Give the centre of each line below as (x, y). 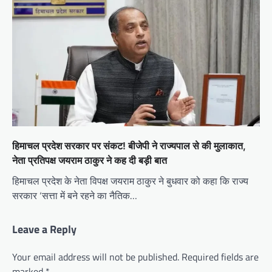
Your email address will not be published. (96, 257)
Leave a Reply (44, 229)
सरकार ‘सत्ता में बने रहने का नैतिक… (75, 195)
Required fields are (220, 257)
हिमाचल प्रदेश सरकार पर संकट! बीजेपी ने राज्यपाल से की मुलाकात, (129, 145)
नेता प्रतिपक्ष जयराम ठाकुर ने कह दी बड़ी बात (90, 160)
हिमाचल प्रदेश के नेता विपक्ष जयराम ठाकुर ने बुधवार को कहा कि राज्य (130, 181)
